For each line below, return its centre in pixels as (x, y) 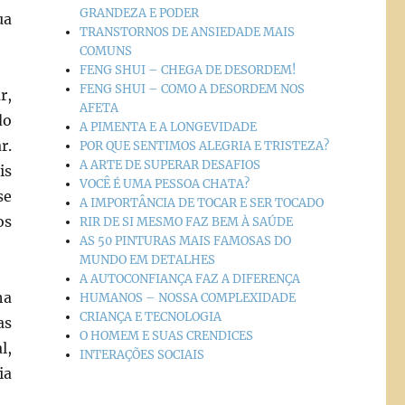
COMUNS (106, 52)
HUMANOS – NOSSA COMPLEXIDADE (188, 298)
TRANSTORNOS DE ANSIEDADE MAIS (188, 33)
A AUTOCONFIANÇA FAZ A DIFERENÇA (190, 279)
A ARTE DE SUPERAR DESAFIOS (170, 165)
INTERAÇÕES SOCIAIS (142, 355)
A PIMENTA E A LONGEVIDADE (169, 127)
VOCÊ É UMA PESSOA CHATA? (165, 184)
